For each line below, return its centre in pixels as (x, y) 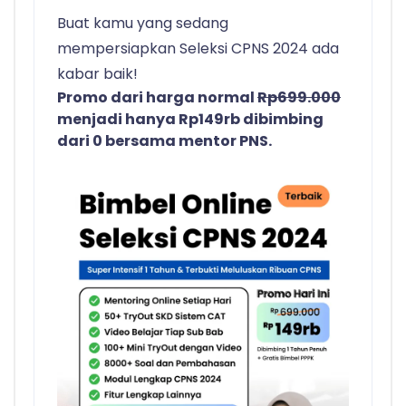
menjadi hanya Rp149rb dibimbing (190, 120)
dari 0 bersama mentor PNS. (164, 141)
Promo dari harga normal (157, 98)
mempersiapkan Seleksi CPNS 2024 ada (198, 49)
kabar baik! (97, 74)
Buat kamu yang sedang (143, 24)
